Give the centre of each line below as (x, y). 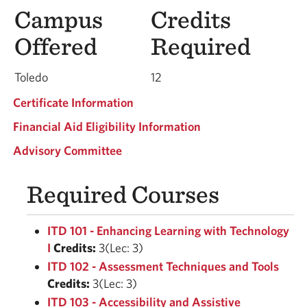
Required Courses (123, 194)
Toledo (31, 77)
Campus (59, 19)
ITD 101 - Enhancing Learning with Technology (168, 231)
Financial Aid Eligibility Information (107, 126)
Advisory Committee (67, 150)
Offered (56, 46)
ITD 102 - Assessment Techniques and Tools (163, 266)
